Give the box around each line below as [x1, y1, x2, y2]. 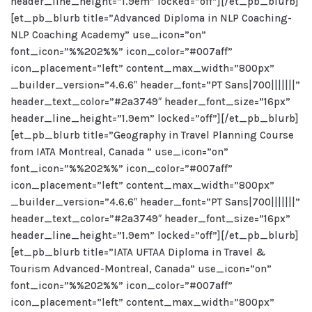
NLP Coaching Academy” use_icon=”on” [10, 29, 206, 41]
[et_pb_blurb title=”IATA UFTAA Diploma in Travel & [10, 246, 265, 258]
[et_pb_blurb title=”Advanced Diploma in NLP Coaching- [10, 12, 292, 24]
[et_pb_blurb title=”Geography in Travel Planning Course [10, 129, 294, 141]
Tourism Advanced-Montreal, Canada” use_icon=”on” [10, 263, 272, 275]
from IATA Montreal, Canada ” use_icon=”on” [10, 146, 228, 158]
